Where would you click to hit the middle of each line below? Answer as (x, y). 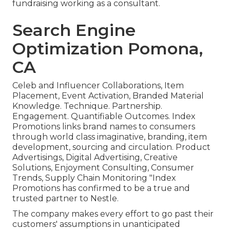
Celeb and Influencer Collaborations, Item (98, 86)
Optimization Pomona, (108, 49)
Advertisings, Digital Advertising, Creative (95, 158)
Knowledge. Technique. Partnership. (87, 106)
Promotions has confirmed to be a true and (101, 188)
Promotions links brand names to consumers (104, 127)
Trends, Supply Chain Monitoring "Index (94, 178)
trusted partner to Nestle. (65, 199)
